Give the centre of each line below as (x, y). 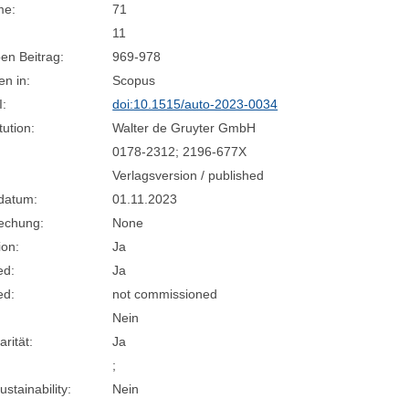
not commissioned (165, 294)
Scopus (134, 81)
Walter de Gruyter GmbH (184, 128)
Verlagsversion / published (189, 176)
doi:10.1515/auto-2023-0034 (195, 105)
